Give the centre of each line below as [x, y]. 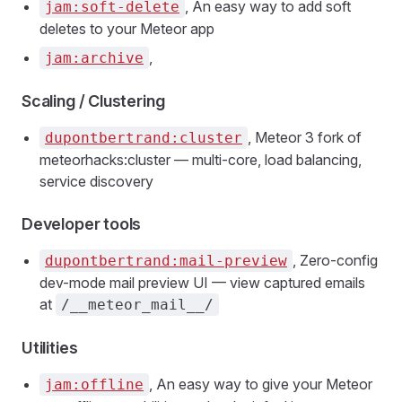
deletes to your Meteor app [127, 29]
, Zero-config [335, 260]
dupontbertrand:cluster [144, 138]
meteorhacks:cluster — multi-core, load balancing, [201, 160]
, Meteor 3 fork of [305, 137]
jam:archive [94, 58]
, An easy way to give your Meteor [261, 384]
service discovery [96, 181]
